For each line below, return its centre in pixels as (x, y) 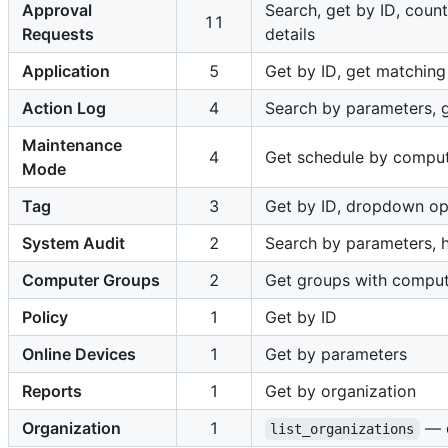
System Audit (73, 243)
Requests (58, 34)
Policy (45, 317)
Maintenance (72, 145)
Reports (52, 391)
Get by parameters (336, 354)
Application (66, 71)
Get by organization (340, 391)
